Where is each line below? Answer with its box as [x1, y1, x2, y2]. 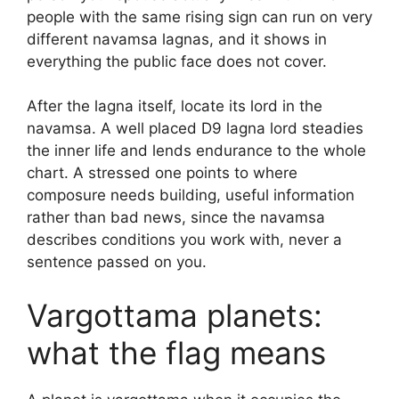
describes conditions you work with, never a [27, 231, 342, 248]
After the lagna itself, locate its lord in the [27, 97, 322, 115]
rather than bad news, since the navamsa [27, 208, 325, 226]
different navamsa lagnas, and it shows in [27, 29, 327, 48]
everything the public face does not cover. [27, 52, 327, 70]
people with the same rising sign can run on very [27, 7, 372, 26]
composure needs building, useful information [27, 186, 354, 204]
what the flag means [27, 333, 326, 371]
